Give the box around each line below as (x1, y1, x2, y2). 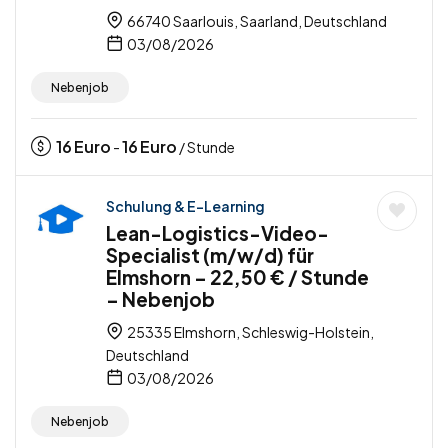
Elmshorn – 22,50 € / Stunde (106, 265, 369, 290)
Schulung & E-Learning (106, 197, 265, 216)
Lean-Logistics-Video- (106, 221, 329, 246)
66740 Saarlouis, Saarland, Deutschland (125, 12, 387, 31)
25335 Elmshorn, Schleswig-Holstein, (125, 323, 374, 342)
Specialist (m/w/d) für (106, 243, 314, 268)
